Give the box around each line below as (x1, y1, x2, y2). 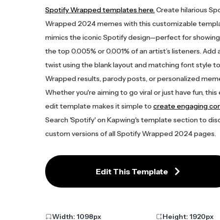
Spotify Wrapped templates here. (45, 5, 155, 14)
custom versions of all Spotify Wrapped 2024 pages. (45, 129, 216, 138)
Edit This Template (95, 166, 168, 176)
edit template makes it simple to (45, 102, 153, 110)
